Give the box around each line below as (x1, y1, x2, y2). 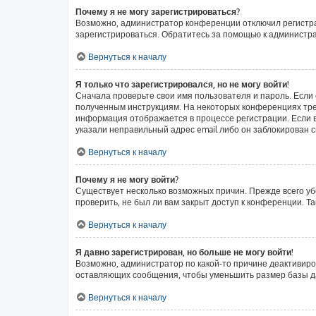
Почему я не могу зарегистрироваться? (75, 6, 240, 17)
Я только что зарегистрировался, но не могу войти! (75, 79, 289, 90)
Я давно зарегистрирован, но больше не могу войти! (75, 247, 293, 257)
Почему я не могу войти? (75, 174, 178, 185)
